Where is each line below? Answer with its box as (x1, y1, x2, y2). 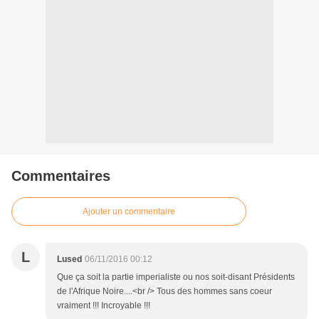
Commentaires (11, 168, 110, 184)
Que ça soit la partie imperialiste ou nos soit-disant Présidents (57, 272, 295, 283)
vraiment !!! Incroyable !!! (57, 300, 150, 311)
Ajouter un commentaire (83, 206, 175, 217)
